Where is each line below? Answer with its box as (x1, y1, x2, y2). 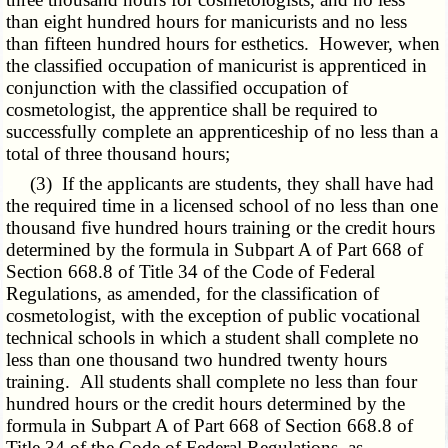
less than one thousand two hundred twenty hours (6, 348, 388, 370)
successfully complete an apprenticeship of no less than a (6, 120, 439, 142)
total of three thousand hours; (6, 142, 231, 164)
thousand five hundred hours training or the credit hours (6, 216, 436, 238)
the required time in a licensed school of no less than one (6, 194, 439, 216)
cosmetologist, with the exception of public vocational (6, 304, 421, 326)
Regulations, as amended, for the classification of (6, 282, 380, 304)
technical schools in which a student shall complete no (6, 326, 420, 348)
